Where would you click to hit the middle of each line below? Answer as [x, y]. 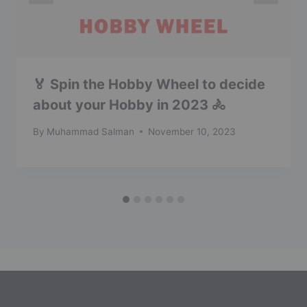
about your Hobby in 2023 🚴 [129, 105]
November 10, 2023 [192, 131]
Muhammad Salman [91, 131]
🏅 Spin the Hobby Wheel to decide [149, 84]
